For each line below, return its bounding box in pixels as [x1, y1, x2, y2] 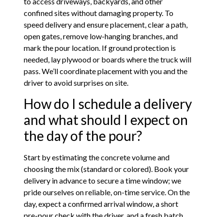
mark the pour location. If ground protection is [24, 43, 176, 53]
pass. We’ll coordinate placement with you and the [24, 66, 188, 76]
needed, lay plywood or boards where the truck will [24, 55, 192, 64]
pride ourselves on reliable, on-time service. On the [24, 187, 190, 197]
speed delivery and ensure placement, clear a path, [24, 20, 188, 30]
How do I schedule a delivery [24, 95, 192, 112]
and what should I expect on [24, 111, 188, 128]
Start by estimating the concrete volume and [24, 152, 170, 162]
